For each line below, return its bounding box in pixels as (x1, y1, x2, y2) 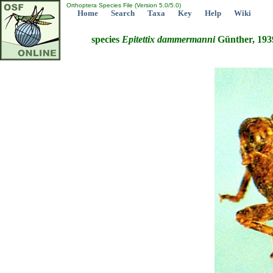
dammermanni (157, 34, 215, 45)
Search (111, 9, 135, 18)
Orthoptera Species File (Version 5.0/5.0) (65, 2, 181, 9)
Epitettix (122, 34, 155, 45)
